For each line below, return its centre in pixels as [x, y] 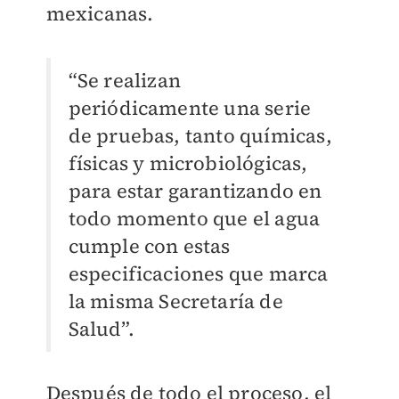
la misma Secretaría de [175, 301]
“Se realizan [124, 80]
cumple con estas [149, 245]
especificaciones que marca [198, 273]
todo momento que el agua [194, 218]
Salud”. [101, 328]
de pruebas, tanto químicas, [200, 135]
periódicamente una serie [190, 107]
